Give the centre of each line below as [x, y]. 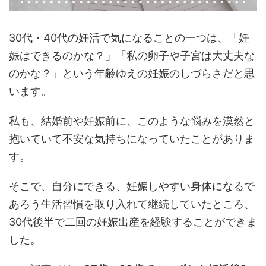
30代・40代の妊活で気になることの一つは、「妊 [129, 38]
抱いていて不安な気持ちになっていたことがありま [132, 139]
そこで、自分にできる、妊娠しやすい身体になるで [132, 186]
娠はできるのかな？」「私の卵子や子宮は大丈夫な [132, 56]
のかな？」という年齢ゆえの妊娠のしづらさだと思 [132, 74]
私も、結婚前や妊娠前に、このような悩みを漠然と [132, 121]
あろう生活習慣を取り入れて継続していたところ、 [132, 204]
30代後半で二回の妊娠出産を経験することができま [133, 222]
